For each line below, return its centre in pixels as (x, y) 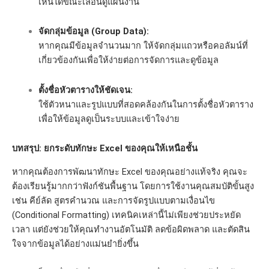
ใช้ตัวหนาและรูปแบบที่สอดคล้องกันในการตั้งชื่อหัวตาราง (146, 104)
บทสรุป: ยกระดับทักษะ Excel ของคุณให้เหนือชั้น (105, 149)
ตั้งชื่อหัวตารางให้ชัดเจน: (85, 90)
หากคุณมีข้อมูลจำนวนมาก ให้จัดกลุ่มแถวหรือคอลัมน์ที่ (143, 46)
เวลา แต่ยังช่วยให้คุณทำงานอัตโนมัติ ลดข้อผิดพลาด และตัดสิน (131, 229)
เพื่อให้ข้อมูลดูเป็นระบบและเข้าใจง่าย (109, 119)
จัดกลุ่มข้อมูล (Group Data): (93, 32)
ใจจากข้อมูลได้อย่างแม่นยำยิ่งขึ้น (75, 243)
